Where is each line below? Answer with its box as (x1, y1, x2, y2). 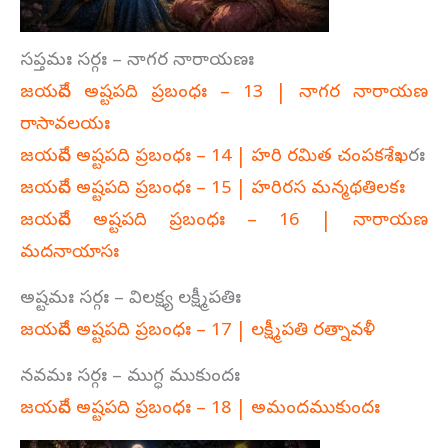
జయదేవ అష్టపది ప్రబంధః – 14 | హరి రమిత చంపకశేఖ (20, 144, 408, 170)
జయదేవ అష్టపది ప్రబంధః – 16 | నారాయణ (20, 208, 428, 234)
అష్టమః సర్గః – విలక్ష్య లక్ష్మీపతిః (20, 286, 241, 312)
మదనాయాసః (20, 240, 119, 266)
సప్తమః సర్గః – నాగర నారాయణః (20, 48, 254, 74)
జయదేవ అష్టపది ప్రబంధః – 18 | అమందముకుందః (20, 396, 380, 422)
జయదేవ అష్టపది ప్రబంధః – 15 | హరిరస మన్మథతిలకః (20, 176, 405, 202)
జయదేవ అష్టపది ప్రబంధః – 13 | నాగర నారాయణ (20, 80, 428, 106)
